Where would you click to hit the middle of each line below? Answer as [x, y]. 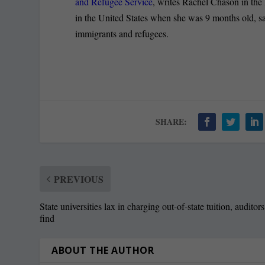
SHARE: [172, 121]
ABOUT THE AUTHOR [103, 250]
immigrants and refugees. [122, 33]
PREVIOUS [79, 179]
